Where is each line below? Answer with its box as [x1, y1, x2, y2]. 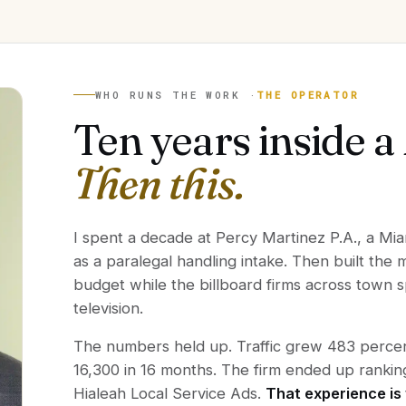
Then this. [73, 158, 244, 209]
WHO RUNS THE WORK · [95, 88, 256, 101]
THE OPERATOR [256, 88, 360, 101]
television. [73, 299, 143, 317]
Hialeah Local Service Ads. [73, 384, 266, 402]
